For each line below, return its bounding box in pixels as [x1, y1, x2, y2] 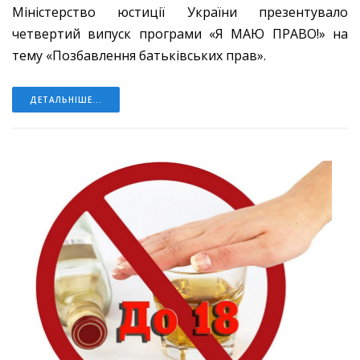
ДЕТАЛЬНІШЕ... [30, 94, 102, 106]
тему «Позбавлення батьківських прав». [12, 47, 269, 65]
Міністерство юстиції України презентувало [12, 3, 348, 22]
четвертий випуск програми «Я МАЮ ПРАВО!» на [12, 25, 348, 43]
